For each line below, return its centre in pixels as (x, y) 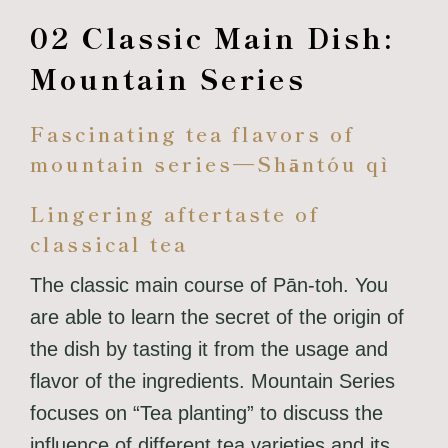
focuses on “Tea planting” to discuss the (206, 412)
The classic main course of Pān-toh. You (208, 284)
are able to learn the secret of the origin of (216, 316)
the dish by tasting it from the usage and (208, 348)
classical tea (108, 243)
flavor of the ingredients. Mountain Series (212, 380)
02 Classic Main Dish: (212, 36)
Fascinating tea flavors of (192, 133)
